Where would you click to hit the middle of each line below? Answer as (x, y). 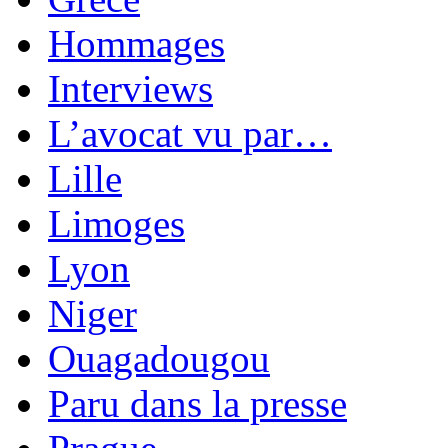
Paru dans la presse (197, 404)
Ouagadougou (159, 359)
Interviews (130, 89)
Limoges (116, 224)
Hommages (136, 44)
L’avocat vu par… (190, 134)
